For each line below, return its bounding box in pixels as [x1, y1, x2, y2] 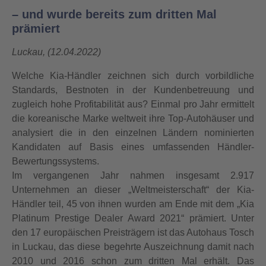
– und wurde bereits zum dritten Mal [12, 8, 217, 21]
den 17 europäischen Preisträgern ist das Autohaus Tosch [12, 227, 254, 237]
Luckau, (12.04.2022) [12, 47, 101, 57]
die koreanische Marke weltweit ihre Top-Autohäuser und [12, 113, 254, 123]
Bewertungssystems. [12, 156, 99, 166]
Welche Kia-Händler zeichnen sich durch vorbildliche [12, 71, 254, 81]
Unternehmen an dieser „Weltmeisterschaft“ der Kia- [12, 185, 254, 195]
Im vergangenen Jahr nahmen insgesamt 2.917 [12, 170, 254, 180]
